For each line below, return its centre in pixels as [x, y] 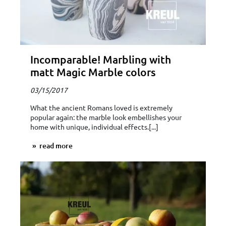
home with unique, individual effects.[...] [94, 126]
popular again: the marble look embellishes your [106, 117]
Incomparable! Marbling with [101, 59]
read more [55, 145]
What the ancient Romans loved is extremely [101, 107]
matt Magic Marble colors [93, 72]
